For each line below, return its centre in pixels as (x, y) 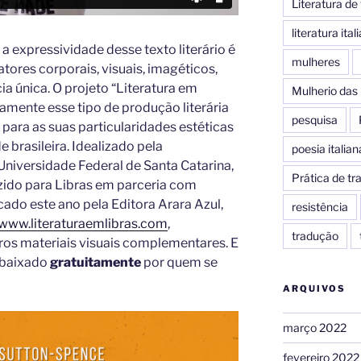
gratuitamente (95, 262)
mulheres (315, 61)
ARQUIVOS (314, 288)
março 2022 (314, 327)
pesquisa (314, 119)
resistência (320, 206)
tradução (315, 235)
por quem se (179, 262)
